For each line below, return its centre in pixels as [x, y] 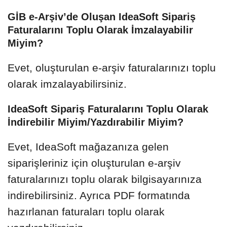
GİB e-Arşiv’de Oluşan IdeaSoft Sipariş [102, 16]
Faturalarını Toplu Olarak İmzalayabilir [100, 30]
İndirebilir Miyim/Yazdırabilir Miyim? [96, 122]
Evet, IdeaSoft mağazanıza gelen [88, 146]
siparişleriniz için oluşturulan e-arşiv [94, 163]
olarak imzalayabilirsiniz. [67, 84]
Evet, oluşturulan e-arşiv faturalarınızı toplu [112, 67]
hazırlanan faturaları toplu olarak [86, 211]
